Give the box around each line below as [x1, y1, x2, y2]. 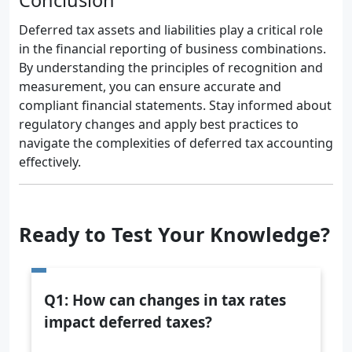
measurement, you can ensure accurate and [19, 78, 281, 95]
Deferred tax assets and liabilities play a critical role [19, 21, 323, 38]
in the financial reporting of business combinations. [19, 40, 326, 57]
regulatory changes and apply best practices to [19, 115, 299, 133]
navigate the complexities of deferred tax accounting [19, 134, 333, 152]
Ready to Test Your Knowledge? [19, 221, 330, 247]
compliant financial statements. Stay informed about [19, 97, 332, 114]
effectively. [19, 153, 81, 170]
